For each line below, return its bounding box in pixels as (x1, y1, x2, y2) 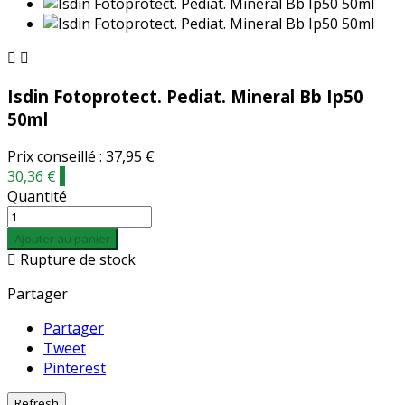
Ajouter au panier (14, 231, 110, 248)
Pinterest (43, 358, 106, 379)
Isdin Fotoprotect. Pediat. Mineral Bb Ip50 (7, 84, 363, 108)
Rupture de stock (16, 250, 136, 270)
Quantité (7, 186, 67, 207)
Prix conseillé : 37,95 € (7, 146, 155, 167)
